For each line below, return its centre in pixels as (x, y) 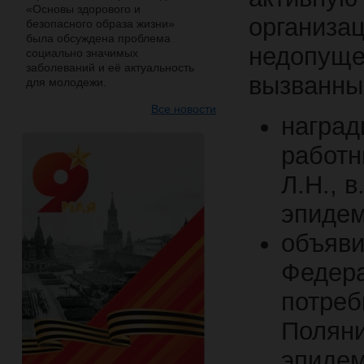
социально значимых (82, 53)
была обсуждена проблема (98, 38)
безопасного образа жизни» (100, 24)
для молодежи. (66, 82)
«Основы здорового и (83, 9)
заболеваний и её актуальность (110, 67)
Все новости (184, 109)
